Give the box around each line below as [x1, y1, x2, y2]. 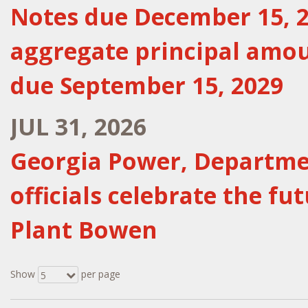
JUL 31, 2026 [10, 111, 146, 143]
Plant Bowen [10, 214, 157, 246]
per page [78, 267, 120, 281]
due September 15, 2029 [10, 69, 283, 102]
